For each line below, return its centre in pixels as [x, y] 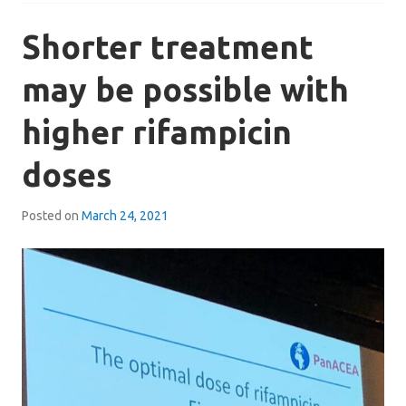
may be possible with [185, 89]
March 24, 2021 [125, 216]
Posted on [52, 216]
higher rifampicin [157, 132]
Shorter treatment [168, 47]
